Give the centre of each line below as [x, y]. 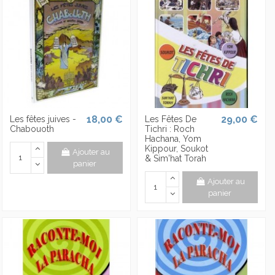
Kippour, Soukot [176, 148]
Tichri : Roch [169, 129]
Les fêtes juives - [43, 119]
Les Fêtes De [170, 119]
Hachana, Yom [173, 138]
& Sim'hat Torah [175, 158]
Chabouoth [32, 129]
